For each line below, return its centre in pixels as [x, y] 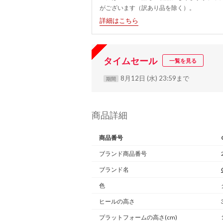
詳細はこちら [119, 21]
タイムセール [130, 60]
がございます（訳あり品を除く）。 [147, 8]
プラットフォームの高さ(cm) [138, 218]
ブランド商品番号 [123, 154]
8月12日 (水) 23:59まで [155, 78]
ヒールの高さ [117, 202]
